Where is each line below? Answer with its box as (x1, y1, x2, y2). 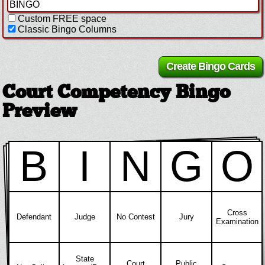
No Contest (116, 212, 155, 222)
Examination (216, 217, 258, 227)
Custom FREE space (18, 14, 106, 24)
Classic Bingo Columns (18, 24, 117, 35)
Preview (2, 103, 77, 122)
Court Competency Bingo (2, 84, 230, 104)
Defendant (16, 212, 51, 222)
